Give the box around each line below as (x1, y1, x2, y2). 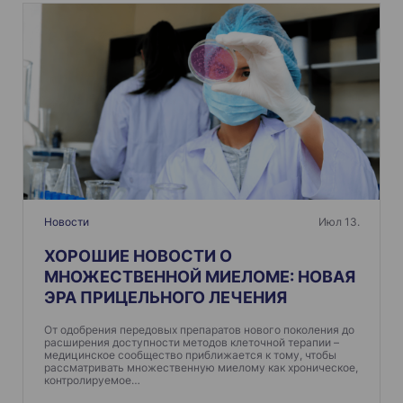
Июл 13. (318, 215, 360, 229)
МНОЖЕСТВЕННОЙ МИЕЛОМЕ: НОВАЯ (43, 267, 355, 287)
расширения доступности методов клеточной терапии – (43, 335, 339, 349)
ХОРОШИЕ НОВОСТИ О (43, 246, 232, 266)
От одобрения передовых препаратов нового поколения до (43, 322, 354, 336)
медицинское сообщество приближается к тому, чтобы (43, 347, 336, 362)
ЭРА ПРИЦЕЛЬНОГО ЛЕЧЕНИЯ (43, 288, 287, 308)
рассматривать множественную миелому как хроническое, (43, 360, 358, 374)
